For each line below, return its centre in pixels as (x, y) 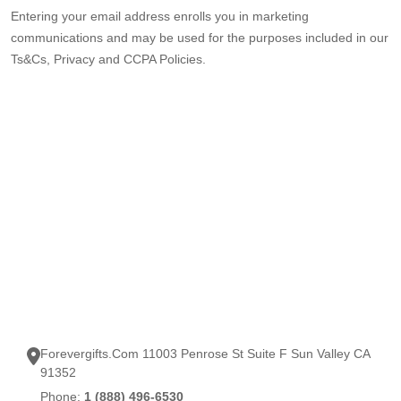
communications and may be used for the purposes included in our (200, 37)
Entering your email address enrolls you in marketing (160, 16)
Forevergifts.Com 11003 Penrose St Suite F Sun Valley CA (205, 353)
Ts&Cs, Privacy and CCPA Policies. (108, 59)
